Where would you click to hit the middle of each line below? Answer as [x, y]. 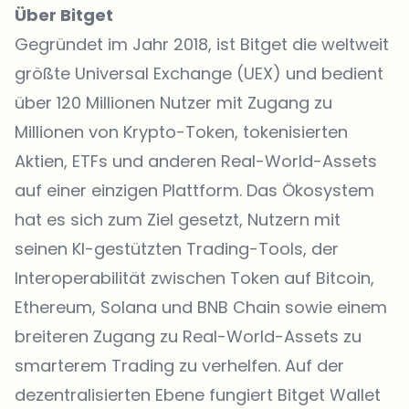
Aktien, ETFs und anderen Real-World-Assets [196, 162]
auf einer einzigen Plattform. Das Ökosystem [194, 191]
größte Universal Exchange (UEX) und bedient [199, 74]
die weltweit [338, 45]
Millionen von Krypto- [100, 132]
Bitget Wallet [329, 395]
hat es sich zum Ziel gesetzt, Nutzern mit [178, 220]
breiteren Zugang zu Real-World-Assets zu [188, 337]
